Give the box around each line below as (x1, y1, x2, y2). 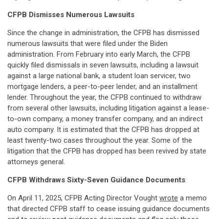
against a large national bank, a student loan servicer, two (7, 71, 191, 80)
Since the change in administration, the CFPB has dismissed (7, 28, 199, 37)
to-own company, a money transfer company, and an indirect (7, 114, 203, 123)
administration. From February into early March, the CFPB (7, 50, 190, 59)
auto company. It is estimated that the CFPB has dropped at (7, 125, 199, 134)
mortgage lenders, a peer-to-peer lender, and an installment (7, 82, 197, 91)
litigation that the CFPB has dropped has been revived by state (7, 147, 206, 155)
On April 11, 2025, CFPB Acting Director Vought (7, 194, 159, 202)
